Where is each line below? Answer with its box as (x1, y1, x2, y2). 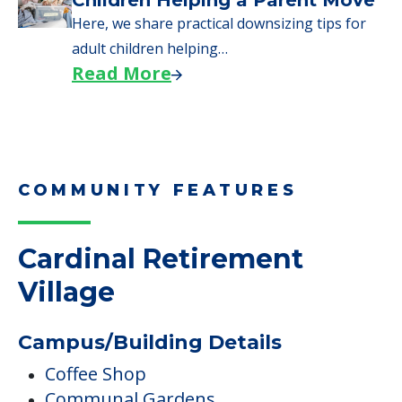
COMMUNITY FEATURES (18, 180, 298, 201)
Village (18, 275, 115, 310)
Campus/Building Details (18, 330, 282, 355)
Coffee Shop (45, 362, 146, 387)
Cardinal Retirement (18, 242, 303, 276)
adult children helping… (72, 39, 228, 59)
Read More (72, 61, 171, 86)
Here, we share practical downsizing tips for (72, 13, 366, 34)
